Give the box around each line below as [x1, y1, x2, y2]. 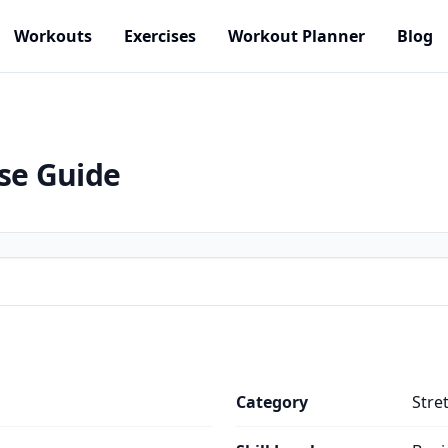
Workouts [14, 25, 92, 47]
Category [236, 391, 308, 413]
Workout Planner [228, 25, 365, 47]
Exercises [124, 25, 196, 47]
